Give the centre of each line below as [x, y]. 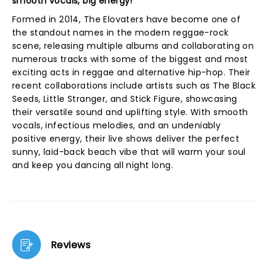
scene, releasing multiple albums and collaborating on [133, 46]
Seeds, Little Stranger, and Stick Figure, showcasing [125, 99]
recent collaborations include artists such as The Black [134, 86]
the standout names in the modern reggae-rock [121, 33]
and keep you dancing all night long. [93, 165]
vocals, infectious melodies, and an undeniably [117, 125]
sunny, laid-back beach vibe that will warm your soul [129, 152]
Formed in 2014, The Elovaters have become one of [127, 19]
